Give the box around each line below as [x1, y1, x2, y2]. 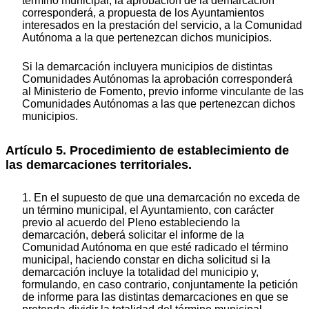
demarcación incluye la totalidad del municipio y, [22, 266, 259, 278]
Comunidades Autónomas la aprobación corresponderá [22, 73, 292, 86]
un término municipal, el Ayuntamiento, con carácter [22, 203, 274, 216]
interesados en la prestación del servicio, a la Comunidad [22, 19, 302, 32]
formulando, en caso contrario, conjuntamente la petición [22, 278, 298, 290]
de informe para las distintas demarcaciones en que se [22, 290, 288, 303]
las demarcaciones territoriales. [6, 158, 192, 172]
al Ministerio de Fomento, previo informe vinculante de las [22, 86, 303, 98]
